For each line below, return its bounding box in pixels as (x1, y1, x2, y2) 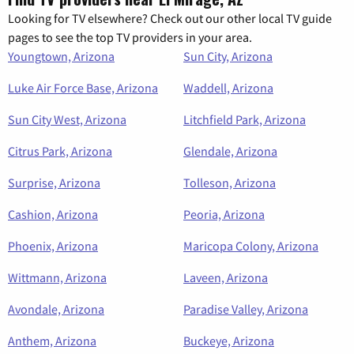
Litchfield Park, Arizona (183, 111, 306, 128)
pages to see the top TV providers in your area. (8, 29, 252, 46)
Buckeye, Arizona (183, 333, 274, 349)
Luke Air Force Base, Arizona (8, 80, 158, 96)
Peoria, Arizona (183, 206, 265, 223)
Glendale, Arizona (183, 143, 277, 160)
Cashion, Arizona (8, 206, 98, 223)
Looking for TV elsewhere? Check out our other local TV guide (8, 10, 332, 27)
